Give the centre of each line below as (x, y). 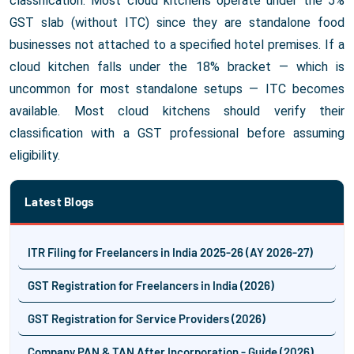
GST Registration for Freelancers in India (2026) (151, 286)
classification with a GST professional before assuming (177, 134)
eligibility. (35, 156)
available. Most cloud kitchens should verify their (177, 111)
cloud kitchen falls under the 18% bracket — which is (177, 67)
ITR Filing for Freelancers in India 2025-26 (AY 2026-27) (170, 252)
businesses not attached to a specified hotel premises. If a (177, 45)
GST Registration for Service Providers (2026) (147, 319)
